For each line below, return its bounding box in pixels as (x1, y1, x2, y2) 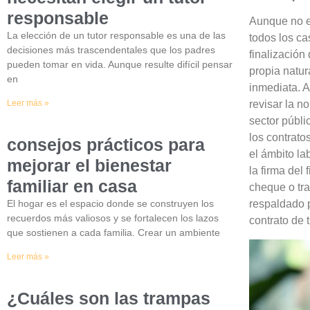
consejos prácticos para (7, 134, 205, 154)
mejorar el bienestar (7, 155, 172, 175)
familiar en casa (7, 176, 137, 196)
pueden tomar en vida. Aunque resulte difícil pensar (7, 58, 232, 70)
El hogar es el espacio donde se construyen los (7, 197, 214, 209)
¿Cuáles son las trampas (7, 288, 210, 308)
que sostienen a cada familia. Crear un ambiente (7, 226, 220, 238)
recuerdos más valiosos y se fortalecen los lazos (7, 212, 219, 224)
